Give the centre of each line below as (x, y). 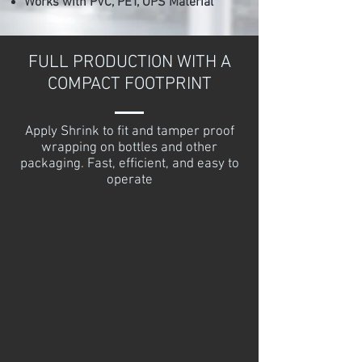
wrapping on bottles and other (129, 148)
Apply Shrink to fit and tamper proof (129, 132)
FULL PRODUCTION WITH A (129, 63)
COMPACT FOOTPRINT (129, 84)
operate (129, 180)
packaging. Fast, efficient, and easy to (129, 164)
